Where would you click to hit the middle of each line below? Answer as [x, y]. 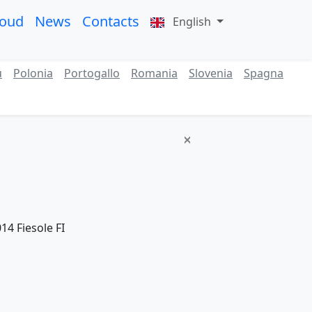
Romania [154, 73]
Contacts [111, 21]
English [192, 22]
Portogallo [92, 73]
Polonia [33, 73]
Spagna [264, 73]
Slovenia [211, 73]
